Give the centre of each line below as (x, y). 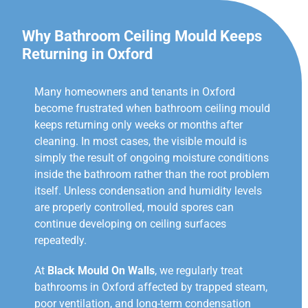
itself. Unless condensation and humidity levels (148, 190)
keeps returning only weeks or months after (139, 124)
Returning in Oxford (87, 54)
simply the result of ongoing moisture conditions (152, 157)
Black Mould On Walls (101, 270)
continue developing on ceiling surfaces (130, 223)
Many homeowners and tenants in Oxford (135, 91)
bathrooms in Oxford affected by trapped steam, (151, 287)
